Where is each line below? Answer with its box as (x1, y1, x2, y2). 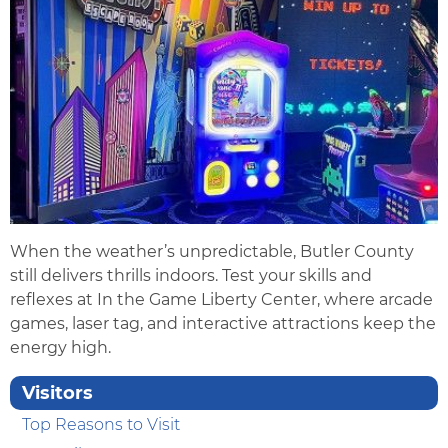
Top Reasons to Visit (22, 415, 180, 435)
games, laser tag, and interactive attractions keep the (10, 314, 436, 334)
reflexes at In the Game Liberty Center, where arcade (10, 290, 433, 310)
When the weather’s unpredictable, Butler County (10, 242, 414, 262)
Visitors (22, 382, 93, 405)
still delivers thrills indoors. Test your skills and (10, 266, 372, 286)
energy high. (10, 338, 111, 358)
